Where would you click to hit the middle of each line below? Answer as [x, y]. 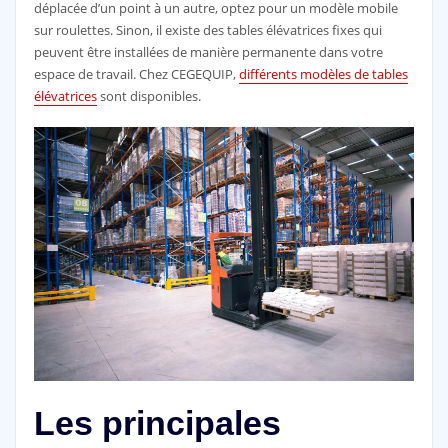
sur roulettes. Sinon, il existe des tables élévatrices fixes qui [207, 30]
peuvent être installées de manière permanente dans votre [208, 52]
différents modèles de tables [323, 74]
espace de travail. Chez [102, 74]
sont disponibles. [148, 96]
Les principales [157, 423]
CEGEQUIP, [204, 74]
